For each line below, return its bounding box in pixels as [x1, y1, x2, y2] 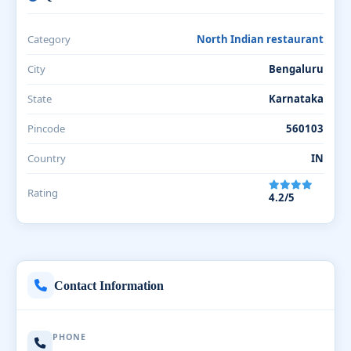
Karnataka [269, 92, 324, 106]
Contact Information [54, 278, 164, 292]
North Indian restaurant [197, 32, 324, 46]
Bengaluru [269, 62, 324, 76]
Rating [27, 186, 58, 200]
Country [27, 151, 66, 165]
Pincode [27, 121, 65, 136]
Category [27, 32, 71, 46]
